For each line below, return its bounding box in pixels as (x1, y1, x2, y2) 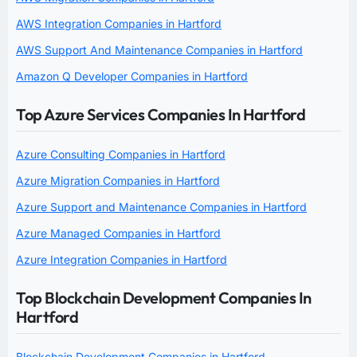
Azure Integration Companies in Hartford (16, 253, 227, 267)
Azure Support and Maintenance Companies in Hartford (16, 200, 307, 214)
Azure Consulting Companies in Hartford (16, 147, 226, 162)
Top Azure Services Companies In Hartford (16, 104, 305, 125)
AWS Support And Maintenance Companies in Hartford (16, 43, 303, 57)
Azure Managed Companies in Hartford (16, 226, 221, 241)
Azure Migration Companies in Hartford (16, 174, 220, 188)
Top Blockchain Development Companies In (16, 288, 312, 308)
